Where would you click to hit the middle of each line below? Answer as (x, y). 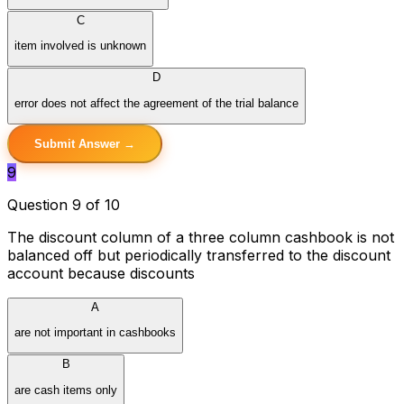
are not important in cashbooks (95, 333)
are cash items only (66, 390)
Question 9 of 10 (64, 204)
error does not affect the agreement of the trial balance (156, 103)
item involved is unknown (80, 45)
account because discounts (101, 273)
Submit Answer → (85, 143)
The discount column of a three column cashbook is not (201, 237)
